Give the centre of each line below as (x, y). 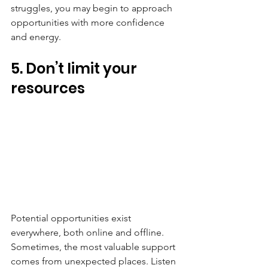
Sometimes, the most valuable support (94, 247)
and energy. (36, 36)
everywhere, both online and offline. (89, 233)
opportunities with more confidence (89, 22)
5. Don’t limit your (75, 68)
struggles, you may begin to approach (93, 8)
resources (48, 88)
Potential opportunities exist (72, 218)
